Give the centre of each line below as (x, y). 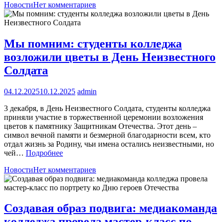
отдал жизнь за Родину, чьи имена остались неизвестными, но (109, 144)
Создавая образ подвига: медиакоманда (111, 208)
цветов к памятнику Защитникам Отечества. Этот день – (100, 126)
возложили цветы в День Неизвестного (110, 57)
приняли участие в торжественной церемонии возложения (104, 117)
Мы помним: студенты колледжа (93, 43)
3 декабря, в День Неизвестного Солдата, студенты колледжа (107, 108)
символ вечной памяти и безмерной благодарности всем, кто (107, 135)
